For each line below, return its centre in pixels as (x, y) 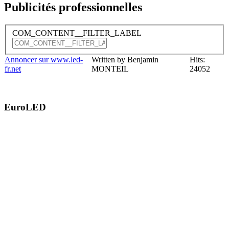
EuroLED (25, 107)
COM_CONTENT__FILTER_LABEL (78, 33)
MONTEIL (110, 68)
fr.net (13, 68)
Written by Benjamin (125, 59)
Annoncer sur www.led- (44, 59)
